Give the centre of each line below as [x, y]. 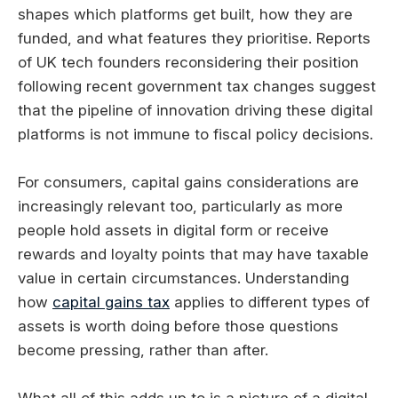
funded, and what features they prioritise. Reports [194, 38]
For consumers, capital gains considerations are [188, 182]
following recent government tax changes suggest [197, 86]
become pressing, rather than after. [143, 350]
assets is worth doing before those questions [178, 326]
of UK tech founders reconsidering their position [188, 62]
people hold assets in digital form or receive [173, 230]
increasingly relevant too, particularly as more [180, 206]
